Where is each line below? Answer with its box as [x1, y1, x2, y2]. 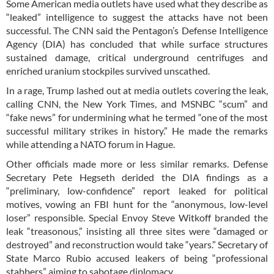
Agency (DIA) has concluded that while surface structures [6, 37, 268, 50]
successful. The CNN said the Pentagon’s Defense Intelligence [6, 24, 268, 36]
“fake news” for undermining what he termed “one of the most [6, 111, 268, 123]
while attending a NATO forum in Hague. [6, 138, 177, 150]
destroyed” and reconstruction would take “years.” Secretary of [6, 238, 268, 250]
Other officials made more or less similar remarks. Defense [6, 157, 268, 169]
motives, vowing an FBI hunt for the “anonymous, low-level [6, 198, 268, 210]
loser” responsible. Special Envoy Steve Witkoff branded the [6, 211, 268, 223]
